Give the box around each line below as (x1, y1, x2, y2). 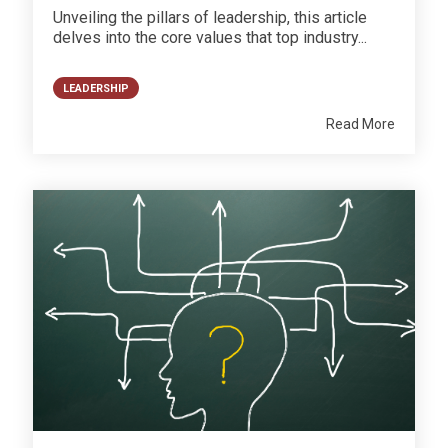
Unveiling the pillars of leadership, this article (53, 7, 367, 27)
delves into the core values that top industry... (53, 27, 367, 47)
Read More (326, 115, 395, 132)
